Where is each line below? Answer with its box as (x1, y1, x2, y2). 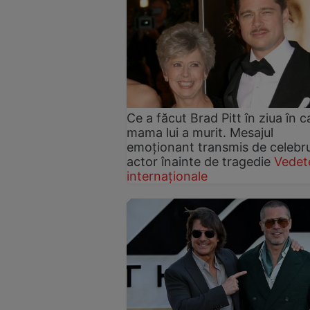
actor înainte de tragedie (127, 154, 271, 170)
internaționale (127, 169, 208, 184)
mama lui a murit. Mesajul (127, 125, 273, 140)
